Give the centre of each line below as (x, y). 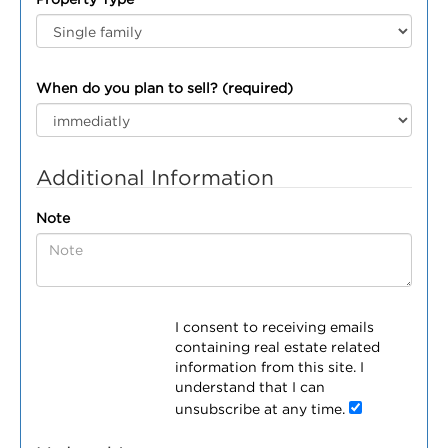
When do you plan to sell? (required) (164, 87)
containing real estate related (278, 346)
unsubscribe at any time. (262, 408)
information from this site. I (270, 366)
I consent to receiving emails (275, 326)
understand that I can (250, 386)
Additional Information (155, 177)
